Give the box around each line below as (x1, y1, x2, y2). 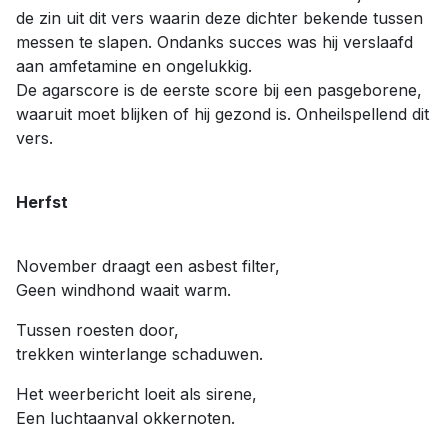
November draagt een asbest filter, (16, 256, 280, 276)
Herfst (16, 192, 68, 212)
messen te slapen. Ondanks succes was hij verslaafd (16, 32, 413, 52)
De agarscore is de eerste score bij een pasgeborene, (16, 80, 422, 100)
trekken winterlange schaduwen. (16, 344, 263, 364)
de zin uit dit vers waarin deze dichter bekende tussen (16, 8, 423, 28)
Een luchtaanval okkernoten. (16, 408, 235, 428)
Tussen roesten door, (16, 320, 179, 340)
